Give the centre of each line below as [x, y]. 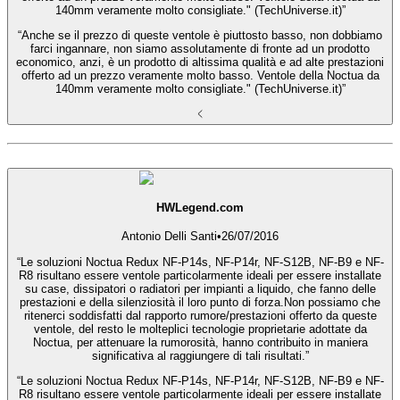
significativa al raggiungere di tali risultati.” [200, 355]
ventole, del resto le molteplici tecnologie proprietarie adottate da [200, 329]
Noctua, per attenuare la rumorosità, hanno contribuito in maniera [200, 342]
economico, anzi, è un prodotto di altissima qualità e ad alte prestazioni [200, 62]
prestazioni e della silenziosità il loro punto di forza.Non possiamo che [200, 302]
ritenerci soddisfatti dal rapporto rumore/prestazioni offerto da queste [200, 315]
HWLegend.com [200, 207]
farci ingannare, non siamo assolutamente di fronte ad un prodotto [200, 49]
